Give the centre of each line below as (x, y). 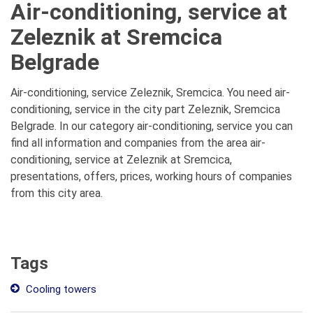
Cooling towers (60, 289)
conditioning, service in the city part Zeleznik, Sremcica (145, 109)
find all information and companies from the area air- (138, 143)
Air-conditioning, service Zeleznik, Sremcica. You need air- (150, 93)
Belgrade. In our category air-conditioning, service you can (152, 126)
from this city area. (57, 193)
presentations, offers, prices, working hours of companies (151, 176)
